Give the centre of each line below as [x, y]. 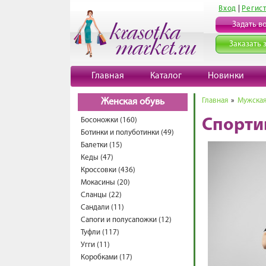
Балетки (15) [102, 145]
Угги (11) [95, 245]
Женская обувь [133, 102]
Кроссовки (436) [108, 170]
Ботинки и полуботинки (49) [127, 133]
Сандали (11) [102, 208]
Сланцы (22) [101, 195]
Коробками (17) [107, 257]
